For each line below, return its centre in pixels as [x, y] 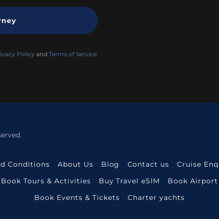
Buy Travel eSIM [129, 181]
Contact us [148, 164]
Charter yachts [156, 197]
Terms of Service [73, 54]
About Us [75, 164]
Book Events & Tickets [77, 197]
